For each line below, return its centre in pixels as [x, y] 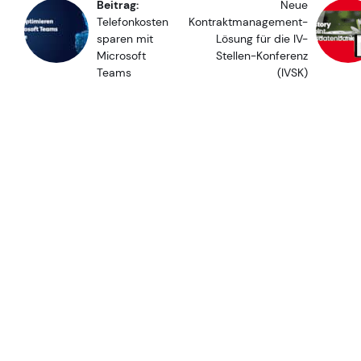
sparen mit [125, 38]
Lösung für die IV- [262, 38]
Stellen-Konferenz [262, 55]
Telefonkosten [133, 21]
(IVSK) [293, 72]
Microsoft [121, 55]
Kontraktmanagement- [248, 21]
